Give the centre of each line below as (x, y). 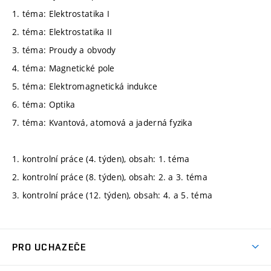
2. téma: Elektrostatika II (62, 31)
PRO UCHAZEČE (49, 247)
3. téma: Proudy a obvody (64, 50)
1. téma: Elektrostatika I (61, 13)
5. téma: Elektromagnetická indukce (85, 86)
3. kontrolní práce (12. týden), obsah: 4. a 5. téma (113, 195)
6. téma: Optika (44, 104)
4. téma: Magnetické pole (64, 68)
